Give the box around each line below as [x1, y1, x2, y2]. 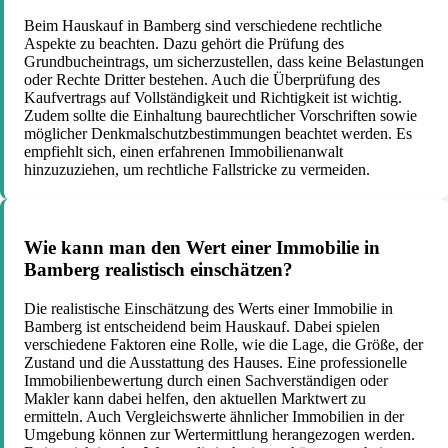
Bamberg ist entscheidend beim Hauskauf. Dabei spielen [24, 318, 380, 336]
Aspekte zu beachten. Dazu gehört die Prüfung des [24, 34, 344, 52]
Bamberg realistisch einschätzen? [24, 259, 293, 281]
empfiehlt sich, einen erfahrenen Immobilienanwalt [24, 142, 343, 160]
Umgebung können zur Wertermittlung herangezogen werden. [24, 426, 415, 444]
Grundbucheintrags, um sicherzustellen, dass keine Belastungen [24, 52, 424, 70]
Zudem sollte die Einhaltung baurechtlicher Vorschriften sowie [24, 106, 417, 124]
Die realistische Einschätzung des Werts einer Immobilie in [24, 300, 393, 318]
